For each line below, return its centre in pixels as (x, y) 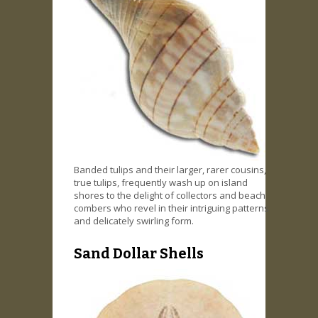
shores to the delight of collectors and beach (170, 195)
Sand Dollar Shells (139, 254)
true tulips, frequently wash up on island (161, 182)
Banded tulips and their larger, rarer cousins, (170, 169)
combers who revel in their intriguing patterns (171, 208)
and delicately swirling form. (134, 220)
